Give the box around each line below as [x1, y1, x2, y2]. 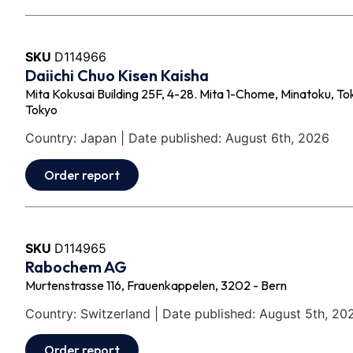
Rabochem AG [25, 256, 127, 277]
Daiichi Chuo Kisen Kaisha [25, 65, 209, 85]
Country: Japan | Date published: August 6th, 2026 [25, 130, 329, 147]
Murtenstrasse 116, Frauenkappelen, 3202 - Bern [25, 277, 287, 293]
